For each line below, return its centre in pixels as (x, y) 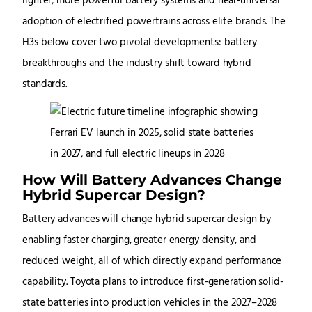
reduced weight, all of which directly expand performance (152, 262)
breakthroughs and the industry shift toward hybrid (137, 64)
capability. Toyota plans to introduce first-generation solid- (153, 283)
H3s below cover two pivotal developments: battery (140, 43)
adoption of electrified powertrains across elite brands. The (154, 22)
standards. (45, 85)
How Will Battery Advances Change (152, 180)
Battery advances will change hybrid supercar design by (147, 220)
